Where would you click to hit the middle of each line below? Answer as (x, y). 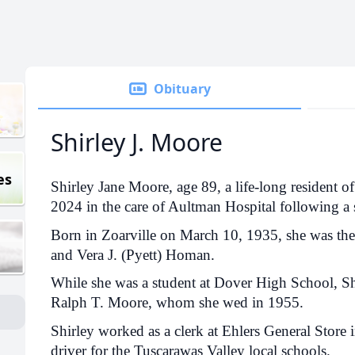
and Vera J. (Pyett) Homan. (133, 254)
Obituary (182, 89)
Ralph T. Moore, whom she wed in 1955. (177, 303)
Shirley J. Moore (137, 142)
